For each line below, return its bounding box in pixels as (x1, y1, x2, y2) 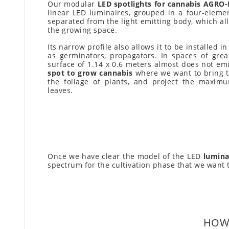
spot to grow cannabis (48, 68, 133, 78)
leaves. (48, 85, 73, 96)
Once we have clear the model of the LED (48, 151, 203, 162)
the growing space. (48, 25, 117, 35)
